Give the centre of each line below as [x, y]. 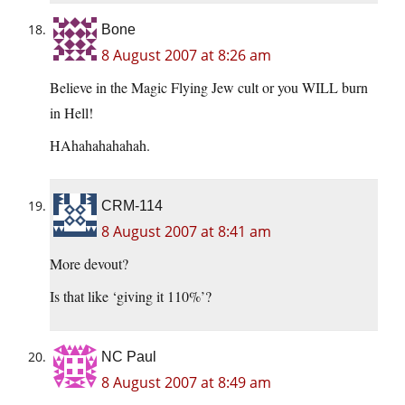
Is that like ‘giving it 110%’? [131, 297]
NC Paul [129, 357]
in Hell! [71, 113]
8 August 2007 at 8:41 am [186, 232]
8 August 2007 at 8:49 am [186, 383]
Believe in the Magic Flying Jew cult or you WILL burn [209, 88]
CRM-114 [132, 206]
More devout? [89, 264]
